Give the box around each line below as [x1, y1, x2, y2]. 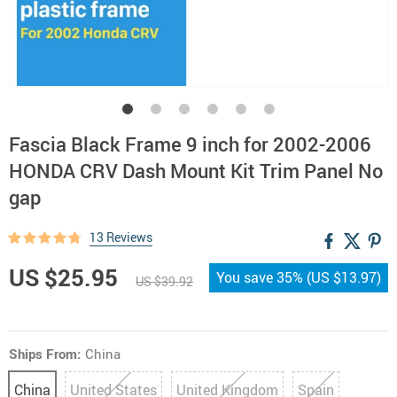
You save [216, 268, 276, 287]
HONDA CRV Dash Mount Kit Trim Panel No [9, 158, 383, 183]
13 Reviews [90, 229, 152, 245]
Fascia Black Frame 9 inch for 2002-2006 [9, 131, 371, 157]
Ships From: [9, 345, 81, 362]
